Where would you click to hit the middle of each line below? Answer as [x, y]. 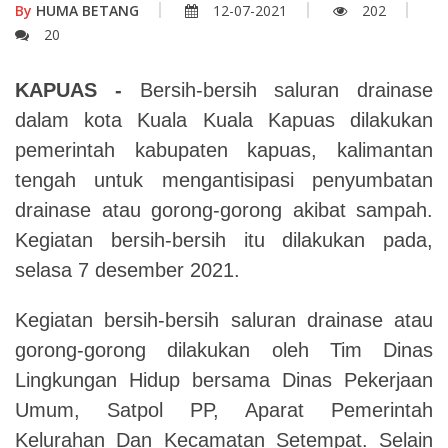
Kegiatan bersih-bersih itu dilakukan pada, [224, 240]
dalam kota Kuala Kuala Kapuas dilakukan [224, 120]
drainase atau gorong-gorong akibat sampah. [224, 210]
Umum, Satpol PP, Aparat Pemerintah [224, 410]
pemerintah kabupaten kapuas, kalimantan [224, 150]
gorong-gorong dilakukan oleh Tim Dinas [224, 350]
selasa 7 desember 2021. [127, 270]
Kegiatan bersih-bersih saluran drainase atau [224, 320]
